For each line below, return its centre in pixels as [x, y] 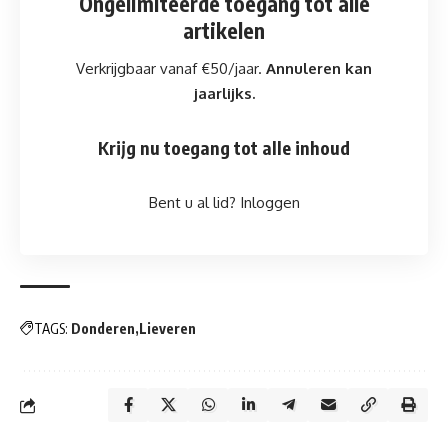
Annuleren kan [319, 68]
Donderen [103, 328]
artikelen [224, 30]
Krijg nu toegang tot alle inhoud [224, 147]
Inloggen [269, 202]
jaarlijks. [224, 93]
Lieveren [167, 328]
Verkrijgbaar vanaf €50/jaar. [171, 68]
